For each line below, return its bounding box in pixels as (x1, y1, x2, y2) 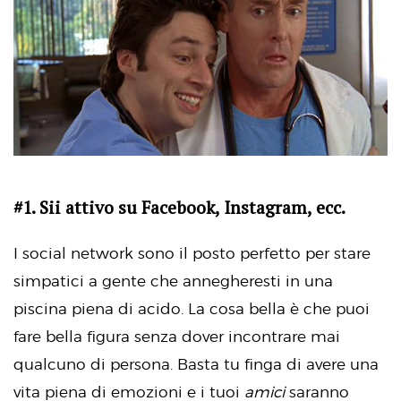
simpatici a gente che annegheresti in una (13, 272, 333, 291)
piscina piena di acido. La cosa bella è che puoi (13, 300, 370, 319)
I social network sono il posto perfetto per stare (13, 244, 371, 263)
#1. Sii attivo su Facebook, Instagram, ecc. (13, 195, 346, 219)
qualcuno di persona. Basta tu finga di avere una (13, 355, 379, 374)
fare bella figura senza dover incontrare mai (13, 328, 340, 346)
